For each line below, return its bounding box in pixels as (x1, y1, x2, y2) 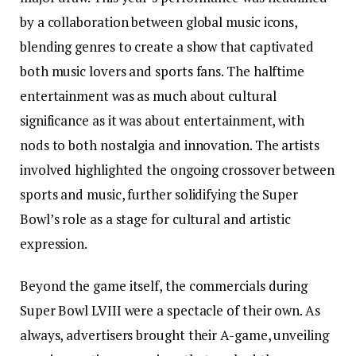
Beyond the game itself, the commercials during (20, 277, 308, 296)
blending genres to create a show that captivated (20, 37, 314, 56)
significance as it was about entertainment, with (20, 111, 304, 130)
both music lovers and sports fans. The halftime (20, 62, 305, 81)
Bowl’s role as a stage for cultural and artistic (20, 210, 291, 229)
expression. (20, 234, 88, 253)
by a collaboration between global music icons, (20, 13, 298, 32)
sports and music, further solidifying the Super (20, 185, 299, 204)
